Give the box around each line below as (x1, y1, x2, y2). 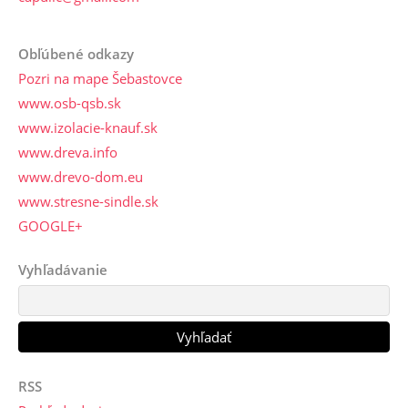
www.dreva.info (18, 143, 117, 162)
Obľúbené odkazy (18, 45, 134, 64)
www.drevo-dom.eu (18, 168, 143, 187)
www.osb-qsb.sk (18, 94, 121, 113)
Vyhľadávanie (18, 260, 107, 280)
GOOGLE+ (18, 217, 83, 236)
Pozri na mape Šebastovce (18, 69, 182, 88)
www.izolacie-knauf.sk (18, 118, 158, 138)
